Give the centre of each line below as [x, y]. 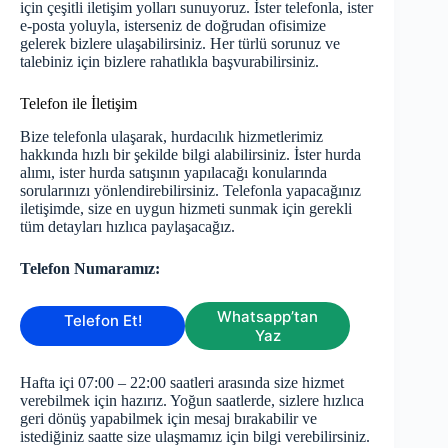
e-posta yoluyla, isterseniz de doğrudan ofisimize [173, 25]
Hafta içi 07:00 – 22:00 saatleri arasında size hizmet [182, 382]
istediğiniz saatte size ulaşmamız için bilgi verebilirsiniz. [195, 436]
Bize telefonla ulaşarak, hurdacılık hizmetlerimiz [171, 136]
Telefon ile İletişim [78, 103]
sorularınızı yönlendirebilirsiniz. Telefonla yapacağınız [190, 190]
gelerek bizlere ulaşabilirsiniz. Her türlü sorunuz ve [180, 43]
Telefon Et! [102, 320]
